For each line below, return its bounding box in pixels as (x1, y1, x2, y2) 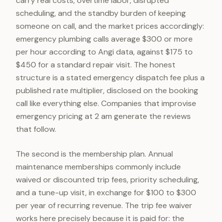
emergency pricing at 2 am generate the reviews (16, 111, 191, 121)
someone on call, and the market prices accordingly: (16, 21, 204, 31)
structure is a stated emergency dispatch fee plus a (16, 72, 205, 83)
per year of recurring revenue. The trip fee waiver (16, 200, 192, 211)
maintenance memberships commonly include (16, 162, 181, 172)
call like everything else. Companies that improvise (16, 98, 196, 109)
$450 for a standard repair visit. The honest (16, 59, 175, 70)
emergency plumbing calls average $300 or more (16, 34, 193, 44)
